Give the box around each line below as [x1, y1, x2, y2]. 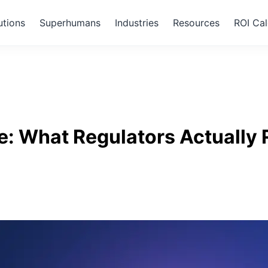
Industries [115, 17, 159, 29]
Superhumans [39, 17, 100, 29]
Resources [173, 17, 220, 29]
